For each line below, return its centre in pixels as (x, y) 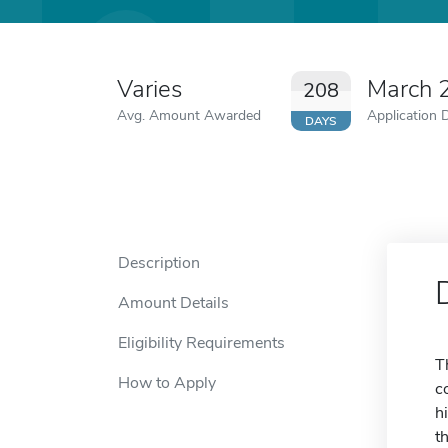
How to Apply (167, 383)
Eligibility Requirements (201, 343)
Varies (149, 89)
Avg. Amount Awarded (189, 115)
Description (159, 263)
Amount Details (173, 303)
